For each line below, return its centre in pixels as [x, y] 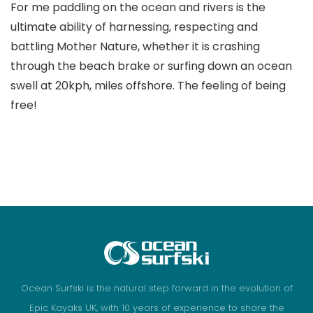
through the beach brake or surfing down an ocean [151, 66]
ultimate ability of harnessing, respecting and [134, 27]
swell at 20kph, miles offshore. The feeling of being [148, 86]
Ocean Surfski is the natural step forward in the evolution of [156, 288]
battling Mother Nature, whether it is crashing [135, 47]
